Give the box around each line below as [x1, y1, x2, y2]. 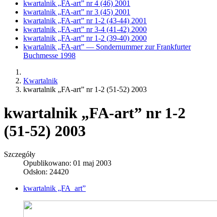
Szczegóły [4, 150, 35, 159]
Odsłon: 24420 [23, 168, 69, 176]
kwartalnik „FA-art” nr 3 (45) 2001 [23, 7, 130, 16]
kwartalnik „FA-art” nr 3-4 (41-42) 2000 [23, 25, 147, 33]
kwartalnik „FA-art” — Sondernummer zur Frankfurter [23, 42, 191, 51]
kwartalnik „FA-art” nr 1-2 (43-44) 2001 [23, 16, 147, 25]
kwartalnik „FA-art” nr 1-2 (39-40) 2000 [23, 33, 147, 42]
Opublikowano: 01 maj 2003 [23, 159, 111, 168]
